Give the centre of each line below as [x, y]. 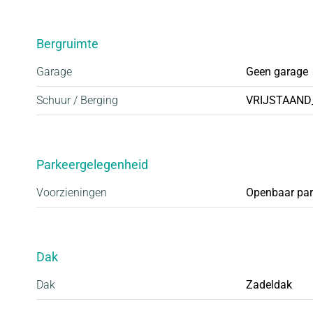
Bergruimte [67, 43]
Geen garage [277, 71]
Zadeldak [269, 284]
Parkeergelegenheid [92, 164]
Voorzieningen [72, 192]
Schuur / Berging [77, 100]
